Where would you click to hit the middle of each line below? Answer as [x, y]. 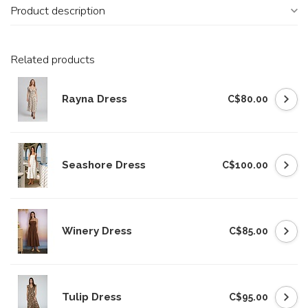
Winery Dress [97, 231]
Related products [53, 59]
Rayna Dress [95, 99]
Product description [58, 11]
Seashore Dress [104, 165]
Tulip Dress [92, 297]
